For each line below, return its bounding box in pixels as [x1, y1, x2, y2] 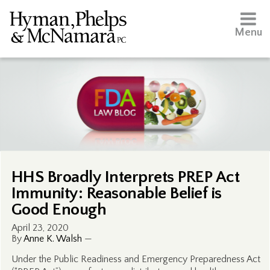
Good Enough [11, 200, 107, 219]
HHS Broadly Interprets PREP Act [11, 168, 240, 186]
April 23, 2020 [11, 222, 69, 233]
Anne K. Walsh [23, 233, 82, 244]
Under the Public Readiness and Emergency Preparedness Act [11, 254, 260, 265]
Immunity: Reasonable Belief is [11, 184, 222, 202]
